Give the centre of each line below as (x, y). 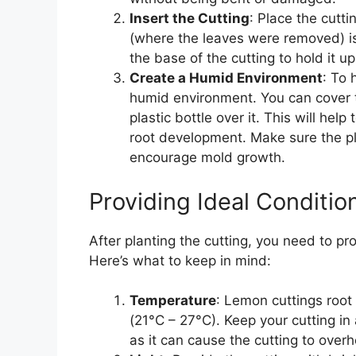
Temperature (173, 301)
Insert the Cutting (190, 19)
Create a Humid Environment (226, 78)
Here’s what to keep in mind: (180, 260)
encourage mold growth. (207, 158)
